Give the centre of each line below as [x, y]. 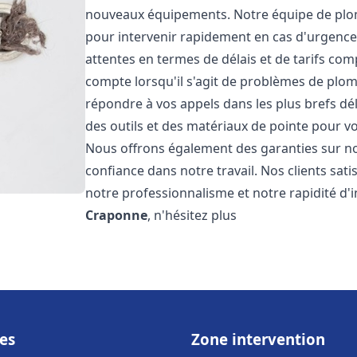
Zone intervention [258, 339]
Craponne [117, 215]
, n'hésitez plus [192, 215]
